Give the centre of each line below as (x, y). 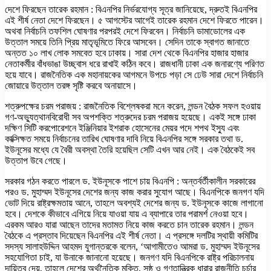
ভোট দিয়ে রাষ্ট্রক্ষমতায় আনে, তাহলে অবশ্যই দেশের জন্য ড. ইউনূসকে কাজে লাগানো (134, 203)
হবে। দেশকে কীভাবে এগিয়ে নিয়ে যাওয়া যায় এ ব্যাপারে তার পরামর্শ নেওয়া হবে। (127, 214)
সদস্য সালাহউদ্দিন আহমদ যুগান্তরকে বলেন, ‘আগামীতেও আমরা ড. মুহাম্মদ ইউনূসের (132, 246)
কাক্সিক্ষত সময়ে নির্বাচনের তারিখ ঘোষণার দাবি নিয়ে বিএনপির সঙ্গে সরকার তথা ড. (124, 139)
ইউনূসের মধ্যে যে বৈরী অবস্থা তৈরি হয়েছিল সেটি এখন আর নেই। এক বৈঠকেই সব (130, 149)
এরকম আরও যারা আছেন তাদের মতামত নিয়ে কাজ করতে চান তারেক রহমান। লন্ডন (129, 224)
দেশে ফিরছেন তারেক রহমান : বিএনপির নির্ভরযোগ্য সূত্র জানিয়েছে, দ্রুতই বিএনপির (131, 9)
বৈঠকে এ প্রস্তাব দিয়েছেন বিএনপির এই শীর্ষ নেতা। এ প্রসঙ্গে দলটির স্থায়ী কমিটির (131, 235)
